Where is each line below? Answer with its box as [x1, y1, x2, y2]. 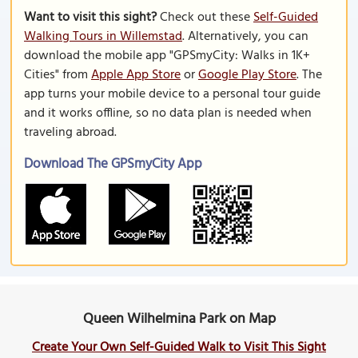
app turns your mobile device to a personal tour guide [24, 84, 320, 105]
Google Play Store [198, 65, 296, 86]
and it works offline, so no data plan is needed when [24, 103, 312, 124]
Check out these [157, 7, 253, 28]
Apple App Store [91, 65, 181, 86]
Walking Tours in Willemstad [24, 26, 182, 47]
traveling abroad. [24, 122, 117, 143]
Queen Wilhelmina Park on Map [82, 308, 276, 331]
